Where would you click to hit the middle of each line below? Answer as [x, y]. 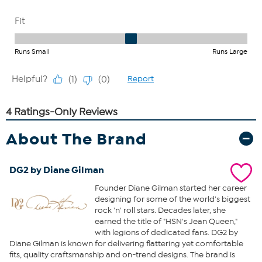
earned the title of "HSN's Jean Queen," [166, 221]
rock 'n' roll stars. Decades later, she [160, 210]
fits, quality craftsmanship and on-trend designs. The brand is [122, 254]
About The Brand [76, 139]
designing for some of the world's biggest [172, 199]
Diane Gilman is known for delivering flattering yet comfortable [126, 243]
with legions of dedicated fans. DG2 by [166, 232]
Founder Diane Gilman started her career [170, 188]
